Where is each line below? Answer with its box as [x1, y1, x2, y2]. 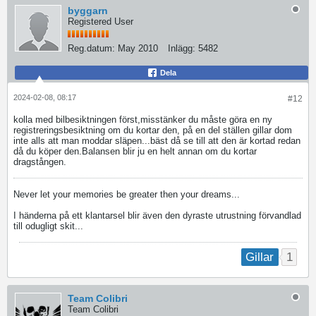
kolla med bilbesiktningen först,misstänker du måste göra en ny [13, 114, 272, 125]
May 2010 [118, 43, 158, 54]
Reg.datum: [68, 43, 115, 54]
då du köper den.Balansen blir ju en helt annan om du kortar [13, 146, 257, 157]
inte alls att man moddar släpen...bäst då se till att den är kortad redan [13, 135, 300, 146]
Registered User [68, 16, 133, 27]
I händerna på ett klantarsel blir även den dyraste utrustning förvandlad [13, 210, 301, 221]
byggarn [68, 5, 108, 16]
